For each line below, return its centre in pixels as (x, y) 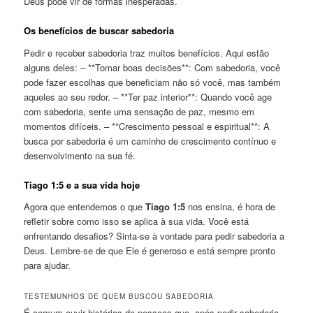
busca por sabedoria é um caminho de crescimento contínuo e (150, 140)
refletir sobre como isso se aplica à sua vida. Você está (137, 221)
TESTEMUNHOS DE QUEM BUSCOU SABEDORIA (119, 297)
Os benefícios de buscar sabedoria (99, 31)
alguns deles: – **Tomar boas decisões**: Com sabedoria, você (152, 67)
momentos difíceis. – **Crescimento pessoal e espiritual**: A (147, 126)
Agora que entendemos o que (85, 207)
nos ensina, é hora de (231, 207)
